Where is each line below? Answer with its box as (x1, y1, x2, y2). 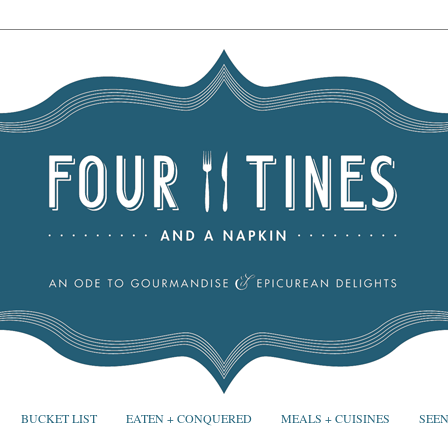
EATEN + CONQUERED (125, 410, 252, 427)
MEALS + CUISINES (280, 410, 390, 427)
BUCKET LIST (20, 410, 97, 427)
